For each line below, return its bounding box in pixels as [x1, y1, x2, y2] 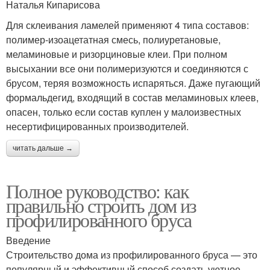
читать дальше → [13, 144, 73, 153]
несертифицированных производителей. [6, 119, 189, 134]
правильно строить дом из [6, 192, 196, 219]
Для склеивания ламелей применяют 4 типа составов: [6, 18, 249, 33]
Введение [6, 233, 51, 248]
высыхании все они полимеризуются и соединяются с [6, 61, 248, 76]
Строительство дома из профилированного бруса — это [6, 248, 257, 262]
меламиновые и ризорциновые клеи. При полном [6, 47, 227, 61]
